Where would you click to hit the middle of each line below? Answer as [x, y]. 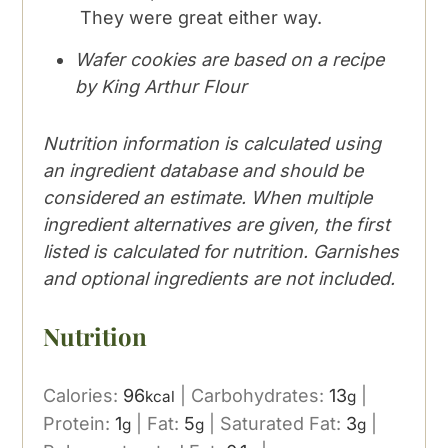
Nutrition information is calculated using [212, 144]
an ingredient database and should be [203, 171]
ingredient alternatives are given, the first [217, 225]
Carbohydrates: [260, 395]
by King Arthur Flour [161, 87]
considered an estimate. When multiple [208, 198]
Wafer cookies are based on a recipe [230, 60]
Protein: [79, 423]
